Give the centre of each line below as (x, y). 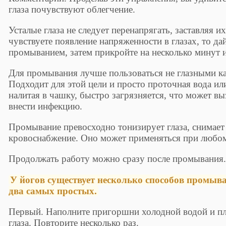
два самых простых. (53, 191)
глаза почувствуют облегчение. (72, 9)
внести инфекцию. (46, 106)
